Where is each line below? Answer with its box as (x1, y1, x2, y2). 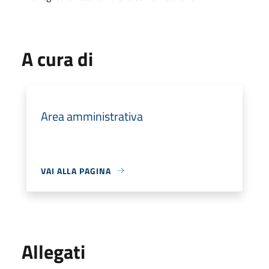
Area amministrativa (41, 106, 143, 125)
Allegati (22, 237, 85, 266)
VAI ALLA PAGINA (41, 164, 111, 177)
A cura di (22, 44, 93, 73)
